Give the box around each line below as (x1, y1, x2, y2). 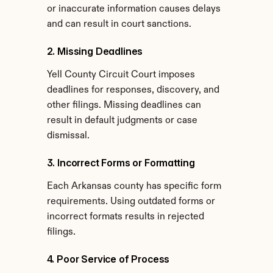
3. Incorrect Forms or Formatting (46, 157, 195, 169)
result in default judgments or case (46, 116, 197, 126)
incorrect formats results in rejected (46, 212, 204, 222)
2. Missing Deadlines (46, 45, 143, 57)
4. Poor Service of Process (46, 253, 170, 265)
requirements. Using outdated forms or (46, 197, 215, 207)
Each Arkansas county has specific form (46, 182, 221, 191)
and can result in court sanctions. (46, 19, 191, 29)
